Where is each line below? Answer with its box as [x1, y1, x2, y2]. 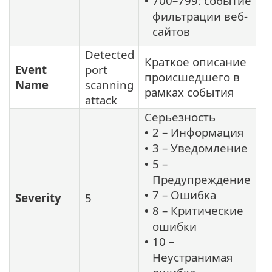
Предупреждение [152, 172, 251, 188]
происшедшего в [144, 69, 240, 85]
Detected [85, 47, 134, 63]
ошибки [152, 219, 197, 234]
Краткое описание [144, 54, 246, 70]
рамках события [144, 84, 234, 100]
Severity [15, 190, 61, 206]
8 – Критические [152, 203, 243, 219]
